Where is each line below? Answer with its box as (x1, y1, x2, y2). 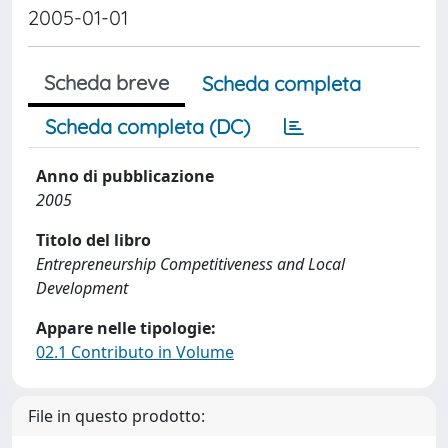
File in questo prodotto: (28, 405, 205, 427)
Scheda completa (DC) (45, 114, 250, 139)
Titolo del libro (36, 229, 151, 251)
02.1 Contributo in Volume (36, 341, 234, 363)
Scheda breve (44, 70, 169, 95)
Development (36, 277, 128, 299)
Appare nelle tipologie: (36, 317, 216, 339)
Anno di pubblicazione (36, 165, 214, 187)
